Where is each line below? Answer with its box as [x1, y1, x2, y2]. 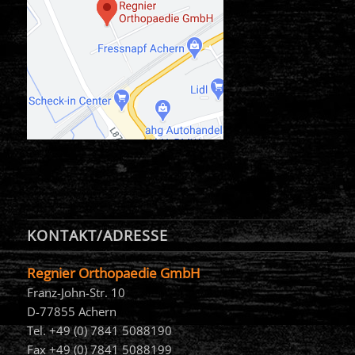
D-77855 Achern [26, 303, 116, 320]
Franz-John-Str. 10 [26, 284, 125, 301]
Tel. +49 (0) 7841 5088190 [26, 323, 172, 339]
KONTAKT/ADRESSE [26, 226, 168, 246]
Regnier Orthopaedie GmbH [26, 264, 200, 283]
